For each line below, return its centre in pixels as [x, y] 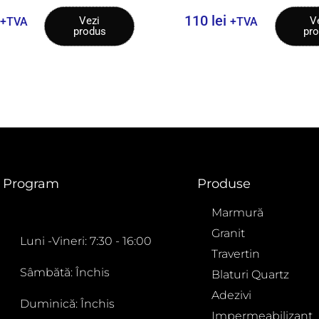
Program [31, 183]
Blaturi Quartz [251, 274]
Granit [229, 233]
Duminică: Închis [67, 303]
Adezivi [232, 295]
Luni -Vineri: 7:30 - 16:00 [86, 241]
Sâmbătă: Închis [65, 272]
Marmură [238, 212]
